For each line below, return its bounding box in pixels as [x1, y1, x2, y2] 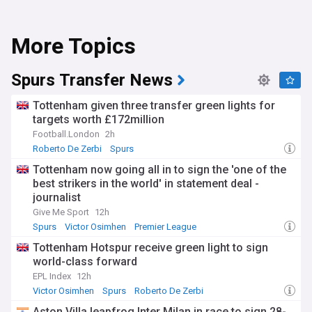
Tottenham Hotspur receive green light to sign [33, 241, 268, 254]
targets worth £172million [33, 113, 164, 126]
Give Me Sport [33, 207, 89, 217]
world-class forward [33, 255, 137, 268]
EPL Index [33, 271, 71, 281]
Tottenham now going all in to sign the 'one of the [33, 163, 286, 176]
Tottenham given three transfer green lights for [33, 99, 275, 112]
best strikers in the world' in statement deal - [33, 177, 259, 190]
